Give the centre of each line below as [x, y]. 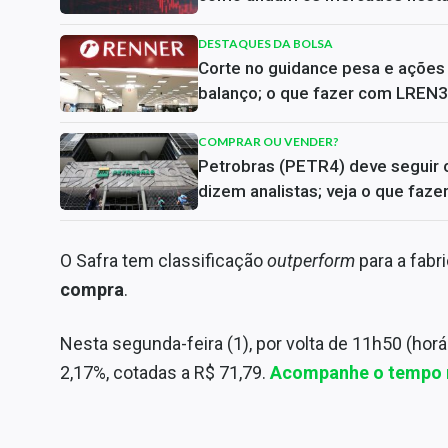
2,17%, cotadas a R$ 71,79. [165, 372]
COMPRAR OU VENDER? [268, 141]
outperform [311, 260]
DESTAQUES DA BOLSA [265, 43]
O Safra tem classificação [163, 260]
